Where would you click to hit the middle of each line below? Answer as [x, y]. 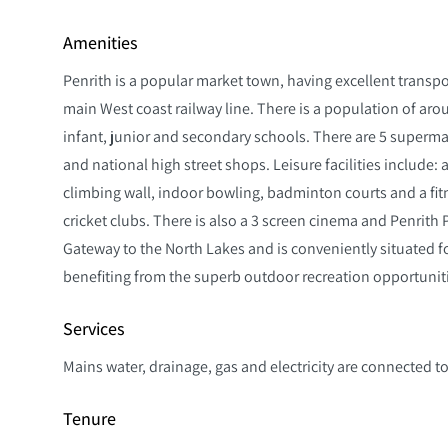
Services [94, 328]
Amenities [100, 42]
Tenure [89, 418]
